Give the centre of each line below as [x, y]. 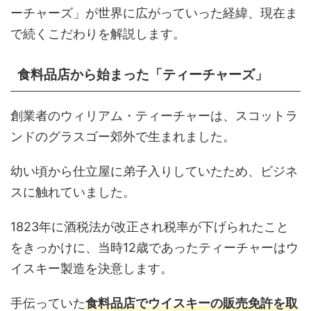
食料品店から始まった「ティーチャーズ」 [143, 75]
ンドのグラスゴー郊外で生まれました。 [123, 136]
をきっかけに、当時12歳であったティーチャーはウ [154, 247]
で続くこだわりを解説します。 [98, 34]
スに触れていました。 [73, 192]
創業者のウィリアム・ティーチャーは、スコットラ [154, 116]
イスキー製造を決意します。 [92, 268]
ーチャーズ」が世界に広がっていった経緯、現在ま [154, 13]
